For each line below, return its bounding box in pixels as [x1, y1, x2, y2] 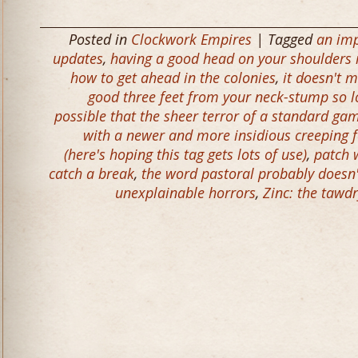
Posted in [69, 30, 131, 49]
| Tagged [252, 30, 316, 49]
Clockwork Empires [131, 30, 252, 49]
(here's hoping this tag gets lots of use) [64, 145, 307, 164]
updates [53, 49, 103, 68]
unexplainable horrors [115, 183, 256, 202]
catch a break [49, 164, 134, 183]
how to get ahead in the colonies [70, 68, 276, 87]
